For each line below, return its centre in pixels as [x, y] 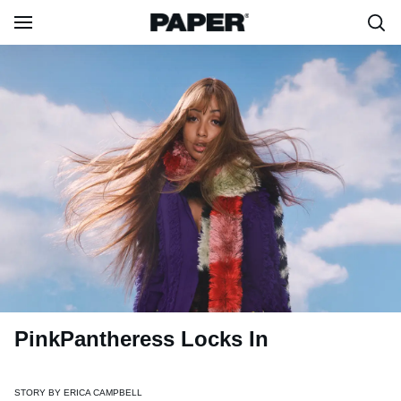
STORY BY [39, 392]
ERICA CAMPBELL [103, 392]
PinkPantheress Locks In [141, 338]
